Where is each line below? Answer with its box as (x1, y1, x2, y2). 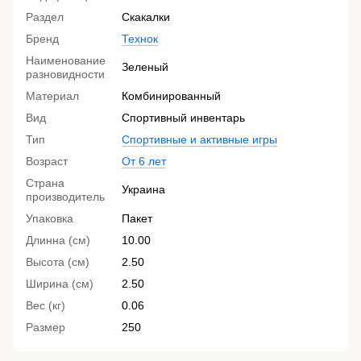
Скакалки (122, 10, 170, 24)
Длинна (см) (26, 234, 90, 247)
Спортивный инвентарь (122, 111, 245, 125)
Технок (122, 32, 158, 46)
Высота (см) (26, 255, 89, 269)
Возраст (26, 155, 68, 168)
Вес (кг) (26, 299, 65, 313)
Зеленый (122, 60, 168, 74)
